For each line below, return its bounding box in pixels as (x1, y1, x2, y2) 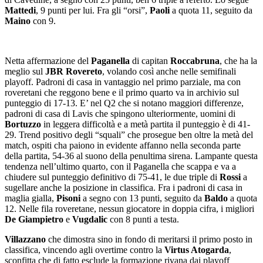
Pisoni (56, 193, 80, 203)
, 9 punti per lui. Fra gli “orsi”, (36, 5, 150, 15)
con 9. (31, 15, 56, 26)
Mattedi (5, 5, 36, 15)
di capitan (130, 55, 170, 66)
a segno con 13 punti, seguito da (80, 193, 204, 203)
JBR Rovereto (45, 66, 102, 76)
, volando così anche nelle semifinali (102, 66, 236, 76)
